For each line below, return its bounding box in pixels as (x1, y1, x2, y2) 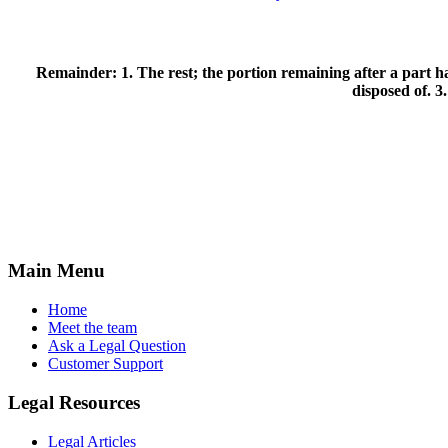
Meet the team (48, 319, 137, 337)
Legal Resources (8, 391, 140, 413)
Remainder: (35, 64, 121, 82)
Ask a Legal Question (48, 337, 186, 355)
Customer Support (48, 355, 163, 373)
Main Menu (8, 260, 105, 282)
